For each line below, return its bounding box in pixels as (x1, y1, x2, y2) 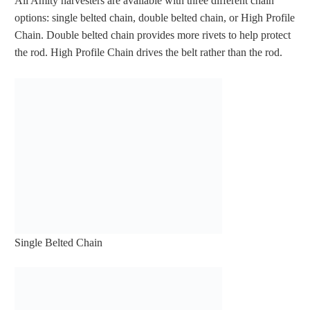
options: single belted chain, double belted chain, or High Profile (15, 12, 295, 24)
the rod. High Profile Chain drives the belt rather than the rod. (15, 46, 282, 59)
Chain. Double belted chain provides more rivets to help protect (15, 29, 291, 42)
